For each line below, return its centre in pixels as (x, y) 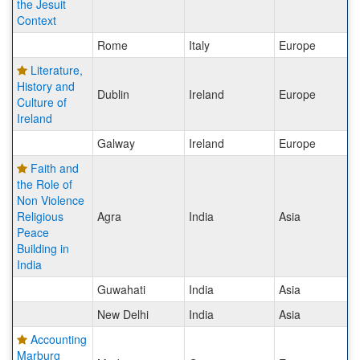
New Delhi (123, 315)
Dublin (113, 94)
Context (37, 20)
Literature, (57, 70)
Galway (116, 143)
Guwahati (121, 290)
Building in (43, 249)
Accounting (59, 340)
